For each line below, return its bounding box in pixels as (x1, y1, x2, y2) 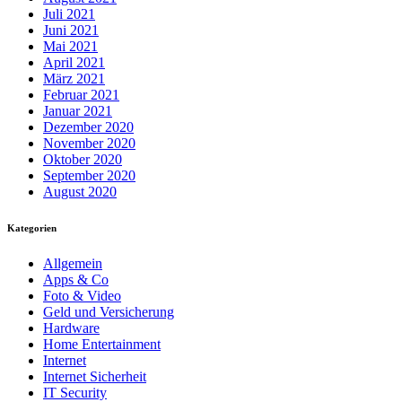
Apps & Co (43, 272, 109, 288)
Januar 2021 (43, 103, 112, 119)
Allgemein (43, 256, 102, 272)
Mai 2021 (43, 39, 98, 55)
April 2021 (43, 55, 105, 71)
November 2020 (43, 135, 135, 152)
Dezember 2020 (43, 119, 134, 135)
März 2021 (43, 71, 105, 87)
